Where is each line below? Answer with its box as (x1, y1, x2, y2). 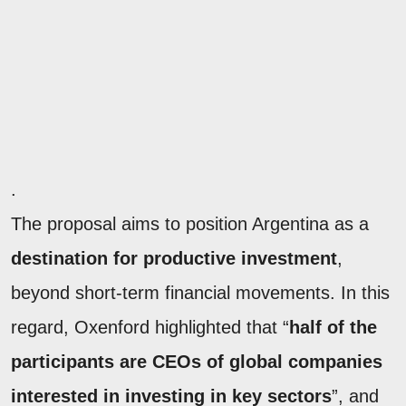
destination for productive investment (11, 248, 337, 269)
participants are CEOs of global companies (11, 352, 382, 372)
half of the (289, 317, 377, 338)
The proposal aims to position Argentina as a (11, 214, 369, 235)
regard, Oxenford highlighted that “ (11, 317, 289, 338)
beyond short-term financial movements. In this (11, 283, 390, 304)
